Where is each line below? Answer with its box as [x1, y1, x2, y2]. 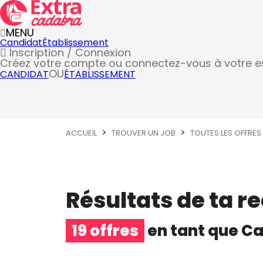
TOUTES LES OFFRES [190, 127, 261, 139]
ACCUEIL [66, 127, 97, 139]
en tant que [144, 220, 241, 241]
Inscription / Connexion [6, 45, 131, 60]
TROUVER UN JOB [112, 127, 176, 139]
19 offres [72, 220, 139, 241]
